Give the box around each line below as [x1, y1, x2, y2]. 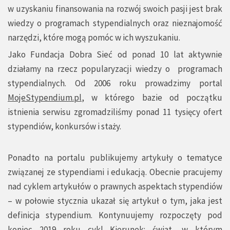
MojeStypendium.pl [8, 92, 82, 104]
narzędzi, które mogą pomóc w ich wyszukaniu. [8, 32, 180, 44]
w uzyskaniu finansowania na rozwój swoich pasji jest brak [8, 3, 222, 15]
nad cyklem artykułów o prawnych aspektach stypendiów [8, 181, 222, 193]
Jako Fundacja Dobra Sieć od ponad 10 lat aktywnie [8, 49, 222, 61]
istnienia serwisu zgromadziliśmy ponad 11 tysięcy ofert [8, 106, 222, 118]
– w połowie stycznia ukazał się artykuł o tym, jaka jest [8, 195, 222, 207]
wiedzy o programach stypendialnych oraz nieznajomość [8, 17, 222, 29]
